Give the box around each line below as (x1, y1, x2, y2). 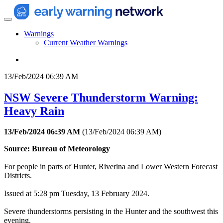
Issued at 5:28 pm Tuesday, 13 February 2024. (4, 189, 149, 198)
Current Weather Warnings (44, 38, 127, 47)
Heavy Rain (4, 104, 64, 117)
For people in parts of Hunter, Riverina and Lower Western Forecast (4, 162, 218, 171)
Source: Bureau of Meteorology (4, 144, 110, 153)
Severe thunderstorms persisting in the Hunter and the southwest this (4, 207, 218, 216)
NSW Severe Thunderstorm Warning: (4, 91, 198, 104)
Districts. (4, 171, 32, 180)
